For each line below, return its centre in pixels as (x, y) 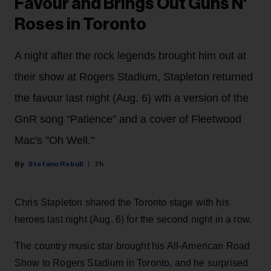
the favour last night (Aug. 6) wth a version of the (132, 98)
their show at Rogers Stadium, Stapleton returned (134, 77)
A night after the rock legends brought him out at (130, 56)
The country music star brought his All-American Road (132, 246)
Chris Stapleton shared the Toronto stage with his (122, 203)
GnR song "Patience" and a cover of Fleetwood (128, 119)
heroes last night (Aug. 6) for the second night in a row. (133, 220)
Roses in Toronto (80, 24)
